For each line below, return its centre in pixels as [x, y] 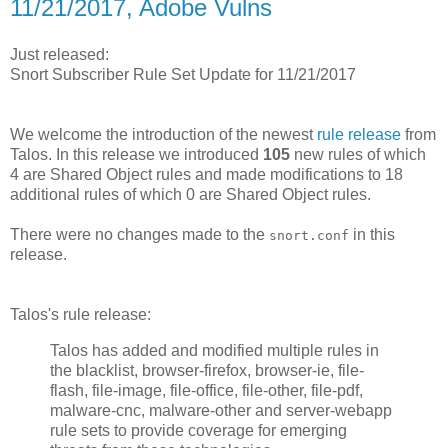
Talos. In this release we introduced [136, 155]
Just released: [59, 55]
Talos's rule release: [80, 315]
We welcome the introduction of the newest [163, 135]
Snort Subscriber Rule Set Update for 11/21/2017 [183, 75]
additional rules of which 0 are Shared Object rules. [190, 195]
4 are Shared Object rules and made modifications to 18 [206, 175]
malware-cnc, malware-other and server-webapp [221, 411]
